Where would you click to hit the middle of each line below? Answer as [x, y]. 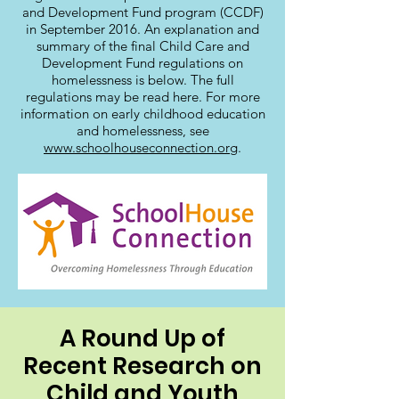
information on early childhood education [142, 114]
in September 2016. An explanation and [142, 29]
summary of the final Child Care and [142, 46]
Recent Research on [142, 366]
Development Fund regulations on [142, 63]
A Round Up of [142, 338]
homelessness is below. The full [142, 80]
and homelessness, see [142, 130]
